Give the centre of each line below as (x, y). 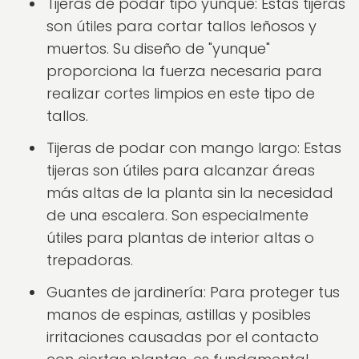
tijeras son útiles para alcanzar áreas (181, 170)
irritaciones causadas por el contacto (183, 337)
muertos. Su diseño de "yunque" (158, 48)
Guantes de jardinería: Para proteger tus (193, 292)
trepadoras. (90, 260)
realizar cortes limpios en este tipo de (181, 93)
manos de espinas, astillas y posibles (179, 315)
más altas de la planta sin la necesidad (190, 193)
